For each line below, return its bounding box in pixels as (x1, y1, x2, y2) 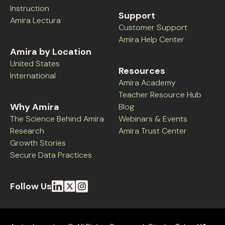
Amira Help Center (119, 34, 184, 45)
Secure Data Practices (10, 149, 92, 160)
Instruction (10, 3, 49, 14)
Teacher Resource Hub (119, 89, 201, 100)
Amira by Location (10, 45, 91, 58)
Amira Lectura (10, 15, 61, 26)
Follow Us (10, 180, 52, 192)
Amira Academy (119, 77, 176, 88)
